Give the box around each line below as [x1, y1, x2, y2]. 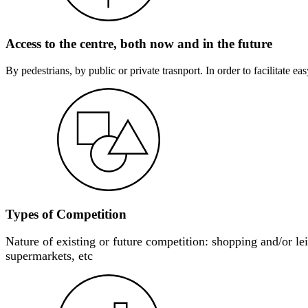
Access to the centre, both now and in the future [5, 36, 272, 52]
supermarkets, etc [5, 249, 93, 263]
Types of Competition [5, 206, 126, 221]
